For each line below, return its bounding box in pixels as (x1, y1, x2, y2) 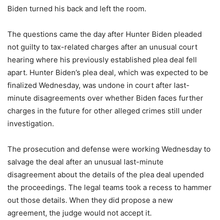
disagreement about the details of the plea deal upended (7, 170, 204, 180)
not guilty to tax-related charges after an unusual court (7, 42, 197, 52)
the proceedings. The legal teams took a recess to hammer (7, 183, 212, 192)
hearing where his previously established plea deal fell (7, 55, 197, 65)
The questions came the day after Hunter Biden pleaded (7, 29, 202, 39)
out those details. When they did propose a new (7, 195, 173, 205)
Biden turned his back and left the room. (7, 4, 148, 14)
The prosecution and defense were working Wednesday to (7, 144, 211, 154)
